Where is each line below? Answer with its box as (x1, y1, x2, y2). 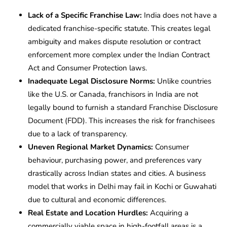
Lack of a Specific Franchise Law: (28, 10, 144, 20)
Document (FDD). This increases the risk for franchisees (28, 115, 215, 126)
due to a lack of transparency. (28, 128, 127, 139)
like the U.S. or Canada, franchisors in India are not (28, 89, 198, 99)
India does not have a (144, 10, 217, 20)
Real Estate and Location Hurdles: (28, 207, 150, 218)
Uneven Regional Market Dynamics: (28, 141, 155, 152)
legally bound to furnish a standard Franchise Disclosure (28, 102, 218, 112)
